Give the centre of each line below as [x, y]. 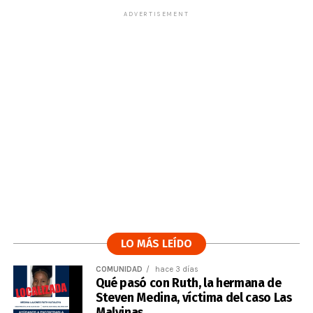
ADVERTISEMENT [156, 14]
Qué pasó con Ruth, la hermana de [188, 283]
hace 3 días [175, 269]
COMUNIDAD [119, 269]
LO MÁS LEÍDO [156, 243]
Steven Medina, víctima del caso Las [194, 298]
